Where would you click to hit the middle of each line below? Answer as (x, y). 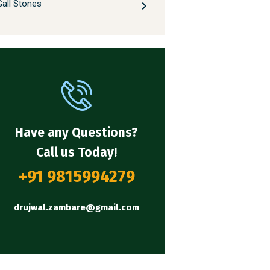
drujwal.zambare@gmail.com (77, 207)
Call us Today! (77, 152)
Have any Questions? (77, 133)
